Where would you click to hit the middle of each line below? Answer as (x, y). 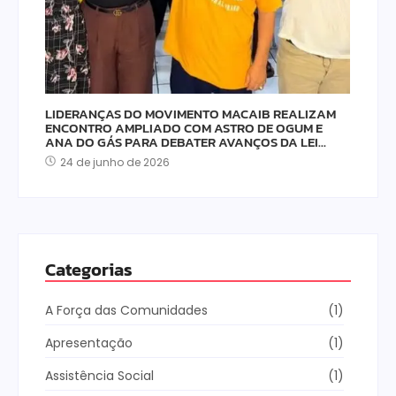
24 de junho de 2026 (115, 162)
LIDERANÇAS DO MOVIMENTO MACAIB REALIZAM (190, 113)
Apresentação (89, 343)
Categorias (89, 269)
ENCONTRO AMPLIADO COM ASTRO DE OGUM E (184, 127)
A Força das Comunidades (126, 310)
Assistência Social (99, 375)
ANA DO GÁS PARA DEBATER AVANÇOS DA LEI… (186, 141)
